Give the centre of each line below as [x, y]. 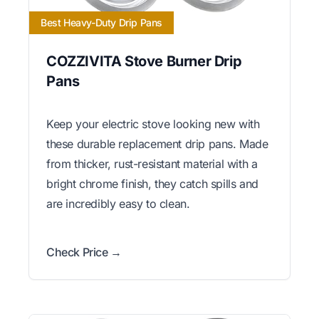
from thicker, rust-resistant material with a [152, 163]
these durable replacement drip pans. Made [157, 143]
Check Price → [84, 252]
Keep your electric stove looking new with [153, 124]
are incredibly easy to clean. [118, 203]
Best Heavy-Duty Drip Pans [101, 22]
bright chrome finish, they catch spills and [152, 183]
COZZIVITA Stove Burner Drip [144, 61]
